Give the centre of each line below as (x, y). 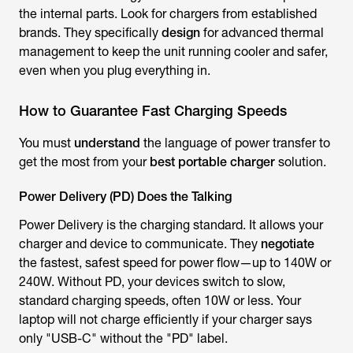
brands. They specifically (90, 33)
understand (107, 143)
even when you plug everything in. (115, 71)
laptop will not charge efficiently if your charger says (165, 320)
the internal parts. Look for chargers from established (168, 14)
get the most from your (84, 162)
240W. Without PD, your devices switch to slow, (152, 282)
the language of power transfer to (235, 143)
